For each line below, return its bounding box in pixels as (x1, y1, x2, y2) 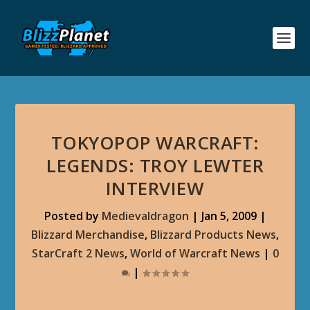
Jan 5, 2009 (201, 208, 257, 224)
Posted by (44, 208, 102, 224)
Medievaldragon (101, 208, 189, 224)
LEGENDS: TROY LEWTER (46, 153, 264, 178)
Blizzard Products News (150, 227, 276, 242)
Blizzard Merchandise (31, 227, 145, 242)
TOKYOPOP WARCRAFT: (51, 130, 259, 155)
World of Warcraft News (129, 246, 260, 261)
